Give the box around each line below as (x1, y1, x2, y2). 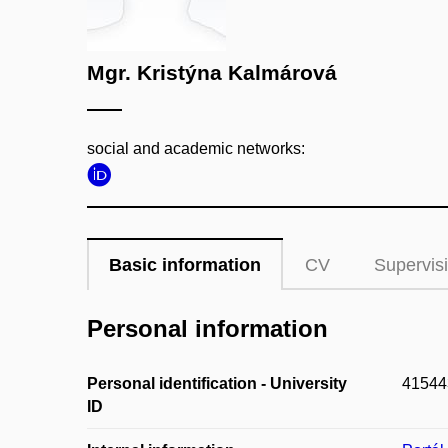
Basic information (109, 255, 261, 275)
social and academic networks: (87, 140, 305, 157)
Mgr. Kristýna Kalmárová (87, 61, 337, 84)
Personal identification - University (87, 375, 347, 393)
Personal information (87, 315, 328, 342)
